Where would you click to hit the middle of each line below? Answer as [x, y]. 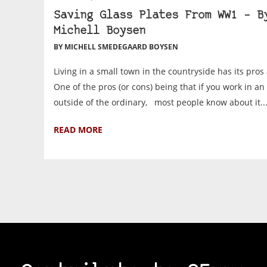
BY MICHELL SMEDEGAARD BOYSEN [116, 46]
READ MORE [78, 129]
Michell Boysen [100, 31]
